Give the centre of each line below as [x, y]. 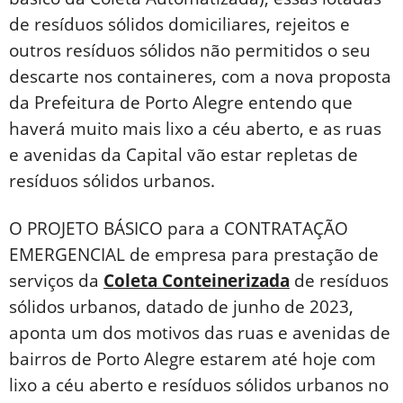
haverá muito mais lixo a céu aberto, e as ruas [195, 129]
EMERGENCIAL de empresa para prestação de [194, 255]
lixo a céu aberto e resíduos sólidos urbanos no [199, 385]
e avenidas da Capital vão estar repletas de [184, 155]
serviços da [56, 281]
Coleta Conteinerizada [197, 281]
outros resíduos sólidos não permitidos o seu [190, 51]
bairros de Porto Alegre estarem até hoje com [193, 359]
